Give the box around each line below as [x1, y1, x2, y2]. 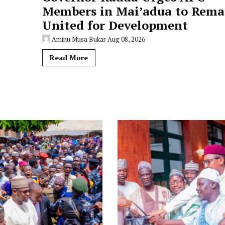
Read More [50, 53, 88, 62]
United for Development [42, 17, 188, 33]
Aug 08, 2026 [107, 35, 146, 44]
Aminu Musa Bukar [52, 35, 106, 44]
